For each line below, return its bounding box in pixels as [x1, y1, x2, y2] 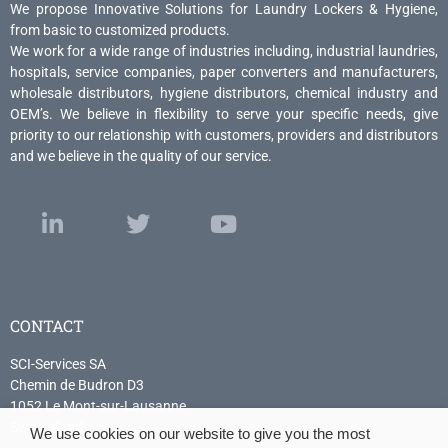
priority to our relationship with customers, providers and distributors [10, 127, 438, 144]
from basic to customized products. [10, 22, 230, 39]
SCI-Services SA [10, 355, 106, 372]
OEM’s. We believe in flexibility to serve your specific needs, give [10, 106, 438, 123]
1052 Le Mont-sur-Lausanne [10, 397, 186, 414]
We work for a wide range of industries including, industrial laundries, [10, 43, 438, 60]
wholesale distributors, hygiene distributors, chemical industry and [10, 85, 438, 102]
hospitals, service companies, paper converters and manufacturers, [10, 64, 438, 81]
